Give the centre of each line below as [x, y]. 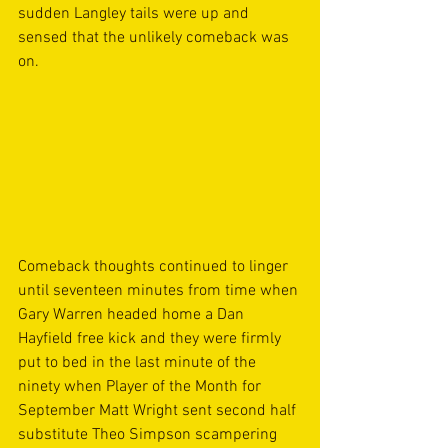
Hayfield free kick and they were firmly [151, 339]
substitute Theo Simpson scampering [149, 435]
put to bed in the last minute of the [139, 363]
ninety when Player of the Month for [141, 387]
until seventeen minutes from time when [160, 291]
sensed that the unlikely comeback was [155, 37]
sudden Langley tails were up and [135, 13]
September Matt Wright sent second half [159, 411]
